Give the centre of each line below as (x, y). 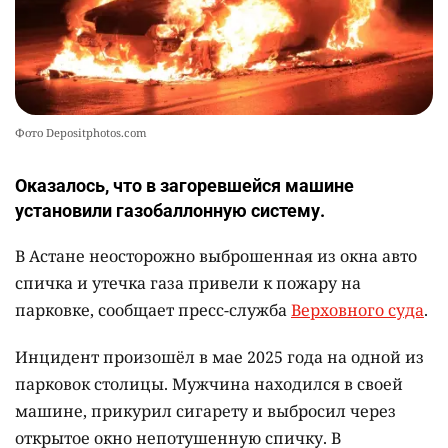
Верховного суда (357, 310)
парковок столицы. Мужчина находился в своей (209, 384)
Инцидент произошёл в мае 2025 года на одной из (219, 357)
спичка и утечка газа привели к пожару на (188, 283)
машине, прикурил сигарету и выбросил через (205, 411)
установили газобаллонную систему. (170, 211)
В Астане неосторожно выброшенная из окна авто (216, 256)
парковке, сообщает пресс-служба (153, 310)
